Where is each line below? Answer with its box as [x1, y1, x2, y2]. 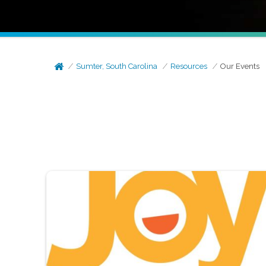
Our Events [220, 62, 260, 71]
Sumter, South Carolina [76, 62, 158, 71]
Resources [170, 62, 208, 71]
